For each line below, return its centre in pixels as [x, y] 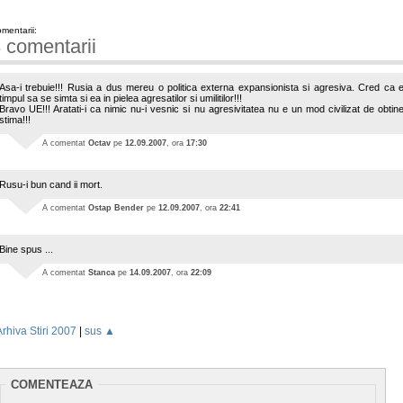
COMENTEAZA [52, 385]
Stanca [102, 273]
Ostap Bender [116, 208]
